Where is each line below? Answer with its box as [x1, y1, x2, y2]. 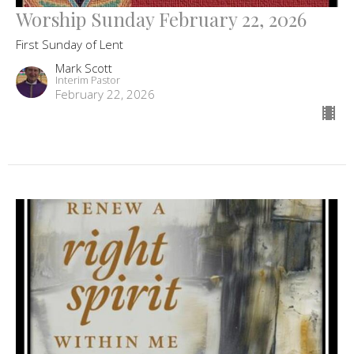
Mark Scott [55, 59, 112, 76]
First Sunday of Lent [16, 36, 123, 52]
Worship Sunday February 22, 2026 [16, 6, 307, 32]
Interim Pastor [55, 72, 120, 87]
